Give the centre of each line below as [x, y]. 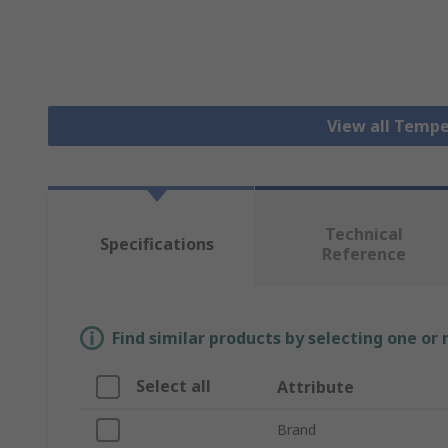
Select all [173, 386]
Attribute [315, 387]
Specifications [156, 244]
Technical [363, 234]
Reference [363, 254]
